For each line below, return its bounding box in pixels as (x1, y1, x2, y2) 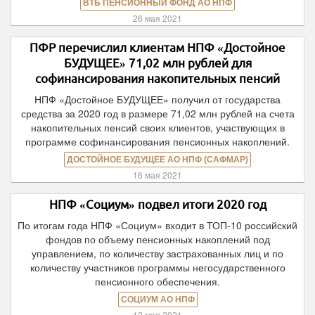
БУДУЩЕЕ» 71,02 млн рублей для (63, 56, 252, 70)
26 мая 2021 (133, 12, 182, 24)
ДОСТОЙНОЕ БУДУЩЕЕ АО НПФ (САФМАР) (67, 155, 248, 165)
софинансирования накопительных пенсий (35, 72, 280, 85)
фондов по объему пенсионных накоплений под (45, 232, 270, 246)
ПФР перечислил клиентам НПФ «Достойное (30, 41, 285, 54)
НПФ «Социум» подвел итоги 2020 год (49, 198, 266, 211)
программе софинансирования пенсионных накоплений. (25, 134, 290, 148)
